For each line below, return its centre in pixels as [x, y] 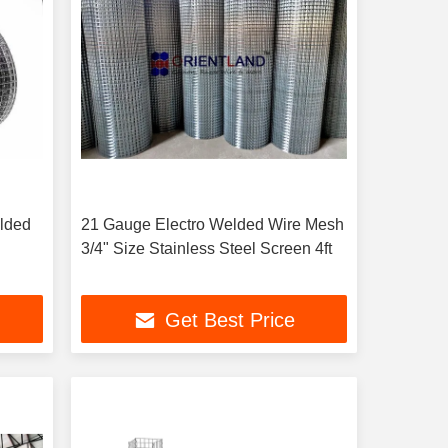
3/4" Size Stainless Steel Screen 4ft [206, 248]
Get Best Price [229, 320]
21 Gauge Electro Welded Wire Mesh [212, 224]
